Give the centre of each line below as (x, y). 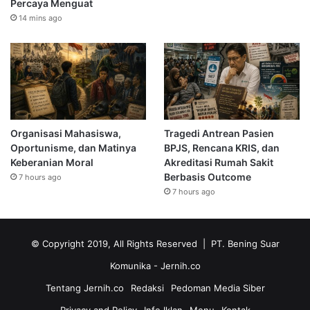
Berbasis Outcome (207, 176)
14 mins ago (40, 18)
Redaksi (147, 288)
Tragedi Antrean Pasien (219, 133)
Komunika (131, 265)
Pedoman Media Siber (218, 288)
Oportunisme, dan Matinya (73, 147)
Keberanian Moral (52, 162)
